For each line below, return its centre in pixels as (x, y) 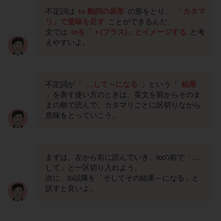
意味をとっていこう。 (82, 115)
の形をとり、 (150, 11)
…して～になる (112, 84)
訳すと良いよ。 (71, 188)
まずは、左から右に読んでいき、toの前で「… (122, 157)
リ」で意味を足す (75, 22)
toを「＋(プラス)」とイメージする (129, 32)
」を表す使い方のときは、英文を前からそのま (123, 95)
